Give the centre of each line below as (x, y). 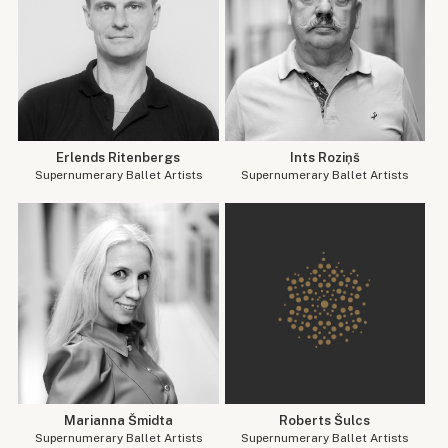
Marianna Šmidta (118, 420)
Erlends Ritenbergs (118, 157)
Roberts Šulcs (325, 420)
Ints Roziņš (324, 157)
